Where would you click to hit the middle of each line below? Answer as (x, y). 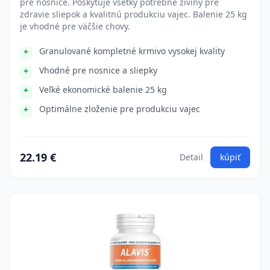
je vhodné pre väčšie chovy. (75, 26)
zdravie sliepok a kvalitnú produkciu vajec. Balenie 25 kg (133, 14)
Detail (191, 157)
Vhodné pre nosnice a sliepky (98, 70)
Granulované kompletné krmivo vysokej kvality (132, 51)
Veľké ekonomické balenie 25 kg (103, 89)
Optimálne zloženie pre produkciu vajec (120, 109)
